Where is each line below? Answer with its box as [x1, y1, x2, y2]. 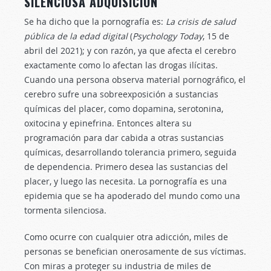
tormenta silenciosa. [24, 204, 106, 216]
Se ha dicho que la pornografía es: [24, 16, 166, 27]
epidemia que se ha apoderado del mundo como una [24, 190, 240, 201]
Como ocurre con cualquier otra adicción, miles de [24, 231, 228, 243]
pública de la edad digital [24, 30, 128, 42]
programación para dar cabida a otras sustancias [24, 132, 224, 143]
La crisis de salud [166, 16, 236, 27]
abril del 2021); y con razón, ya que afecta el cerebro [24, 45, 236, 56]
